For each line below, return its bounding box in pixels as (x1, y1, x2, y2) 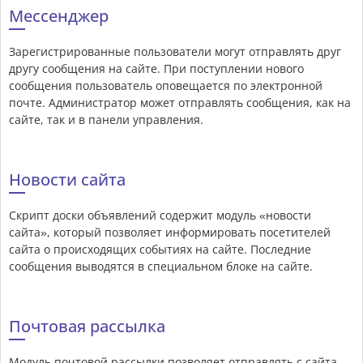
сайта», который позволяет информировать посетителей (9, 224, 331, 241)
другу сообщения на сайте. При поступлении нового (9, 61, 304, 77)
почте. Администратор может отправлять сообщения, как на (9, 95, 351, 111)
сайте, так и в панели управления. (9, 112, 203, 128)
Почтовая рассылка (9, 315, 165, 338)
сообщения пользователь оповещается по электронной (9, 78, 322, 94)
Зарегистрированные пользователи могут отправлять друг (9, 44, 341, 60)
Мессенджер (9, 5, 109, 28)
